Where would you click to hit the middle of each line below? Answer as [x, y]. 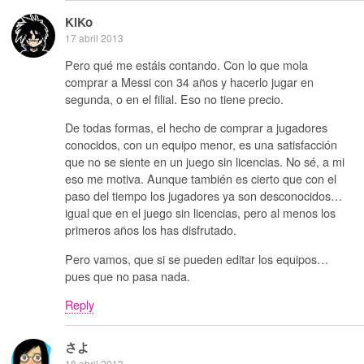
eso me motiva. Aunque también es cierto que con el [201, 179]
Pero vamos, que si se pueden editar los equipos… [197, 258]
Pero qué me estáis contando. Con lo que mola [186, 65]
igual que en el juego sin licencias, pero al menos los [200, 213]
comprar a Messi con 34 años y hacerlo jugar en [189, 82]
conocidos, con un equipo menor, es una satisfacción [201, 145]
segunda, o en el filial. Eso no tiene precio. [174, 99]
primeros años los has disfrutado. [151, 230]
